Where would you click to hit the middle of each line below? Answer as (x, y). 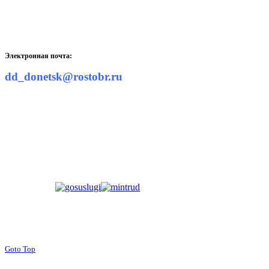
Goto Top (20, 249)
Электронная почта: (38, 56)
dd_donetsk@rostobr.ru (64, 77)
